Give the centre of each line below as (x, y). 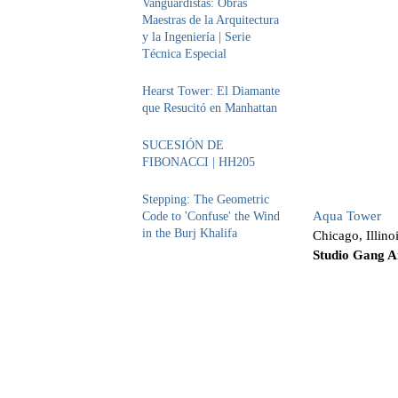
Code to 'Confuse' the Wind (211, 216)
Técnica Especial (184, 54)
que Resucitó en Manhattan (210, 108)
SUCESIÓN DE (183, 145)
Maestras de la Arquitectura (211, 20)
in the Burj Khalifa (190, 233)
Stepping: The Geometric (206, 199)
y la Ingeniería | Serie (196, 37)
